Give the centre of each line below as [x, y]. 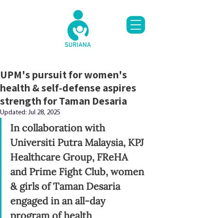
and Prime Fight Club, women [78, 172]
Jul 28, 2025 [44, 113]
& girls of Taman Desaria [66, 186]
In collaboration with [59, 128]
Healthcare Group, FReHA [70, 157]
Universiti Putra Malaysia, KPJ [78, 142]
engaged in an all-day [59, 201]
